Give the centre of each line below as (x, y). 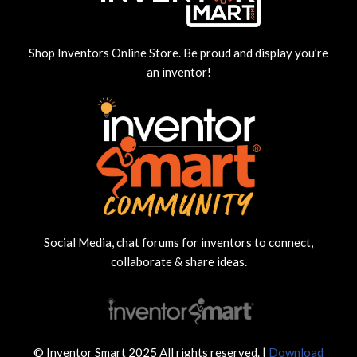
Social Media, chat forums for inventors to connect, (178, 243)
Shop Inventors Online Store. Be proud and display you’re (178, 52)
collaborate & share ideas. (178, 262)
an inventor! (178, 71)
